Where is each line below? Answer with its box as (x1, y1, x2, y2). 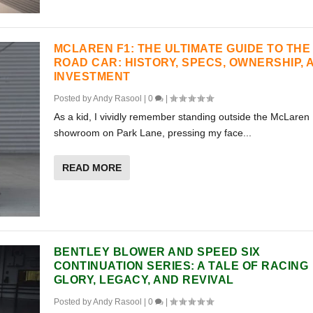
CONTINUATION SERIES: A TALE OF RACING (53, 259, 309, 272)
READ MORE (61, 161, 122, 173)
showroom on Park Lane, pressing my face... (53, 126, 252, 138)
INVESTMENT (53, 70, 131, 82)
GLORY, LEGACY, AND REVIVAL (53, 273, 234, 286)
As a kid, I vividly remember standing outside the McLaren (53, 110, 310, 122)
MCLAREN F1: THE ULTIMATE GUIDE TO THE (53, 42, 311, 54)
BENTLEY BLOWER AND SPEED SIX (53, 245, 261, 258)
